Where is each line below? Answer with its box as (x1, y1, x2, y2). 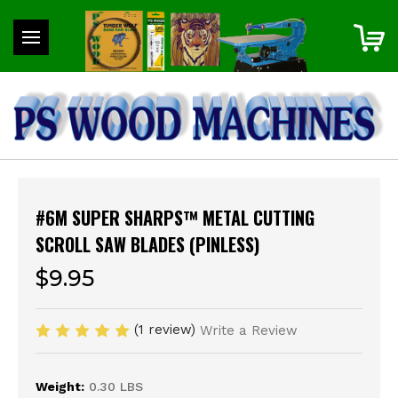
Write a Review (199, 322, 298, 339)
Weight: (36, 379, 84, 394)
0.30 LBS (89, 379, 144, 394)
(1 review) (133, 321, 200, 338)
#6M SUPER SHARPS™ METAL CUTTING (36, 203, 314, 231)
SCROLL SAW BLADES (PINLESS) (36, 230, 259, 258)
